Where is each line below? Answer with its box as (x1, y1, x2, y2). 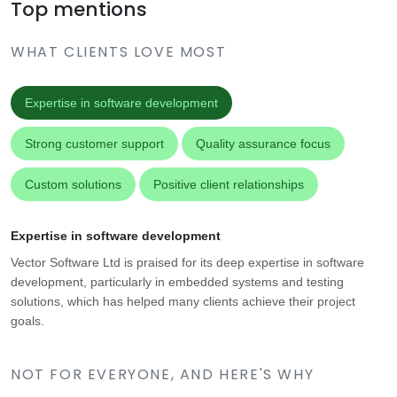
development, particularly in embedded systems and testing (11, 275, 344, 290)
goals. (11, 314, 44, 329)
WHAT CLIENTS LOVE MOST (11, 42, 227, 63)
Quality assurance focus (196, 136, 331, 152)
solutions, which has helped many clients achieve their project (11, 294, 355, 309)
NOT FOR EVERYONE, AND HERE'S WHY (11, 364, 315, 385)
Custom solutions (25, 177, 121, 192)
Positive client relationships (153, 177, 304, 192)
